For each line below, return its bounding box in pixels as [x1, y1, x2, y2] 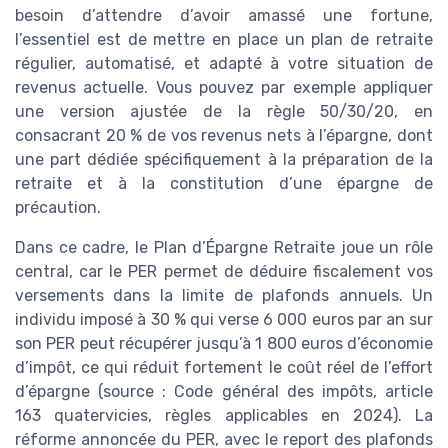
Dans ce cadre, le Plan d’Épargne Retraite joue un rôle [15, 237, 433, 257]
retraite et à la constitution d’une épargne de [15, 173, 433, 193]
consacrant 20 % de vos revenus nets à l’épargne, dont [15, 125, 433, 145]
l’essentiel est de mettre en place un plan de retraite [15, 29, 433, 49]
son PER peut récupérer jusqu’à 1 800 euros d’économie [15, 333, 433, 353]
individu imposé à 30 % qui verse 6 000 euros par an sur [15, 309, 433, 329]
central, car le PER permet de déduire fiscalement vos [15, 261, 433, 281]
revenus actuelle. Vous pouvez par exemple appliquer [15, 77, 433, 97]
